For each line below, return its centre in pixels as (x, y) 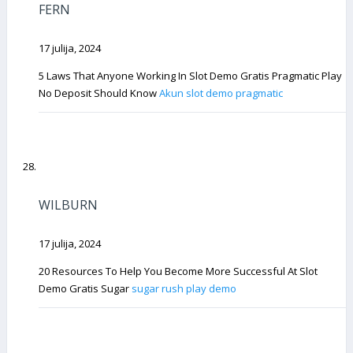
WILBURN (68, 204)
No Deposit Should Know (99, 93)
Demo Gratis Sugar (85, 288)
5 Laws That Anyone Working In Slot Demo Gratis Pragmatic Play (190, 76)
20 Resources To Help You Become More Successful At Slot (178, 271)
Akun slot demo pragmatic (221, 93)
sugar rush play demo (184, 288)
